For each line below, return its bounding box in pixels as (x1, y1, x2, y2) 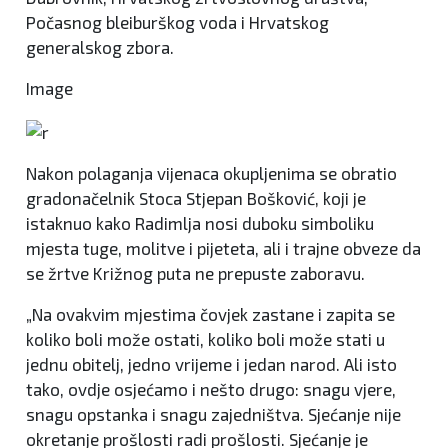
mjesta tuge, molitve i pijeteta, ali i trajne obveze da (26, 237, 421, 258)
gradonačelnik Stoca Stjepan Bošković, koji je (26, 187, 366, 208)
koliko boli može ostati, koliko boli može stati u (26, 328, 385, 349)
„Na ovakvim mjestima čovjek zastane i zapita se (26, 303, 395, 324)
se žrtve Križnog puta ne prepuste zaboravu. (26, 262, 365, 283)
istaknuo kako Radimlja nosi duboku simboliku (26, 212, 374, 233)
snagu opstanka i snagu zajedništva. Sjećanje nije (26, 403, 401, 424)
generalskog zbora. (26, 37, 174, 58)
